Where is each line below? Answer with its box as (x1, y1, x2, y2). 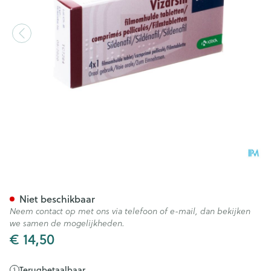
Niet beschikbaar (19, 192, 95, 206)
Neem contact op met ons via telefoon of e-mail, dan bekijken (10, 205, 250, 217)
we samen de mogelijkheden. (10, 217, 125, 229)
